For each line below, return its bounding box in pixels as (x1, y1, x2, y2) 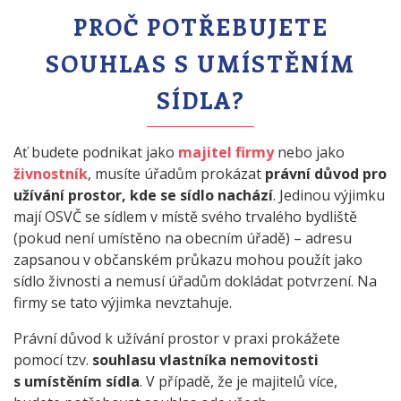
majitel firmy (178, 141, 274, 162)
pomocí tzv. (13, 349, 92, 370)
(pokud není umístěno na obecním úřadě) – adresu (13, 227, 352, 248)
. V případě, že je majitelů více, (140, 371, 337, 391)
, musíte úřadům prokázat (88, 163, 265, 183)
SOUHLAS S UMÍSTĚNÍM (46, 47, 355, 79)
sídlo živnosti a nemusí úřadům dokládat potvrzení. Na (13, 270, 377, 291)
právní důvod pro (265, 163, 387, 183)
